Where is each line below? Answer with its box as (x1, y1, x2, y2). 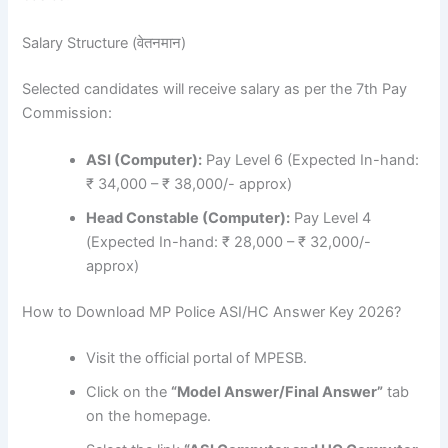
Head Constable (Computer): (86, 208, 291, 227)
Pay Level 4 (290, 208, 372, 227)
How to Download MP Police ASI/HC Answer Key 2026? (22, 302, 402, 321)
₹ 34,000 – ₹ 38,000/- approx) (86, 174, 293, 193)
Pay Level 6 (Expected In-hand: (202, 150, 420, 169)
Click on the (86, 382, 172, 401)
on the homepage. (86, 406, 212, 425)
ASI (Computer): (86, 150, 203, 169)
